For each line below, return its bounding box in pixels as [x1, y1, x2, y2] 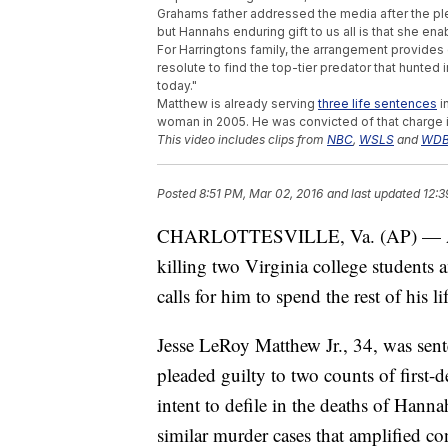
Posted [157, 186, 199, 202]
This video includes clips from [157, 132, 327, 148]
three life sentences [318, 96, 437, 112]
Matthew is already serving [157, 96, 318, 112]
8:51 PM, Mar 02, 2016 [199, 186, 323, 202]
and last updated [327, 186, 420, 202]
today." [157, 78, 197, 94]
